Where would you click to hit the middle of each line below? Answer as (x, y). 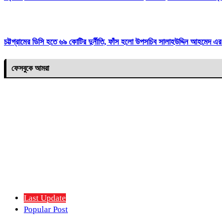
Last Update (45, 198)
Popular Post (46, 209)
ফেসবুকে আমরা (30, 68)
